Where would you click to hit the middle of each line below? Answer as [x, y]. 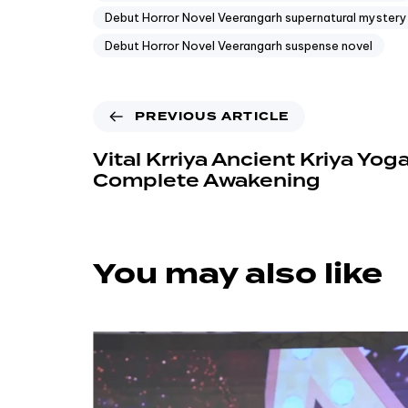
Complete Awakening [207, 181]
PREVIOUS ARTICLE [212, 116]
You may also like [238, 275]
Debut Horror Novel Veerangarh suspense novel [239, 45]
